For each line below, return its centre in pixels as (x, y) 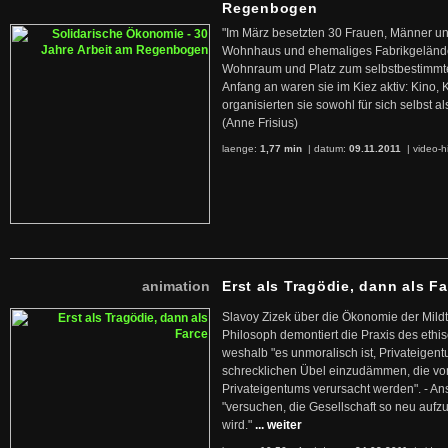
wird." (237, 425)
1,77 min (281, 148)
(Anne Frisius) (260, 123)
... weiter (278, 425)
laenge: (241, 148)
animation (176, 286)
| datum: (327, 148)
